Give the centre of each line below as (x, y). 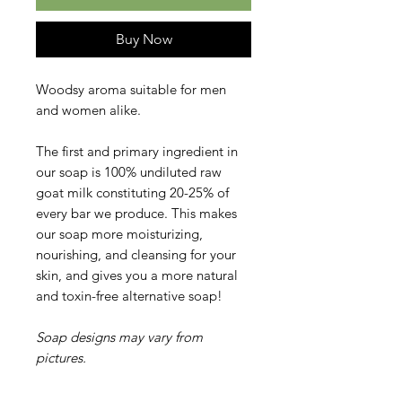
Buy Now (144, 39)
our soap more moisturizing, (119, 234)
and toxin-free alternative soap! (129, 296)
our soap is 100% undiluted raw (129, 172)
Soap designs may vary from (119, 337)
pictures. (61, 358)
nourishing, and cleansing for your (136, 254)
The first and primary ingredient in (137, 151)
